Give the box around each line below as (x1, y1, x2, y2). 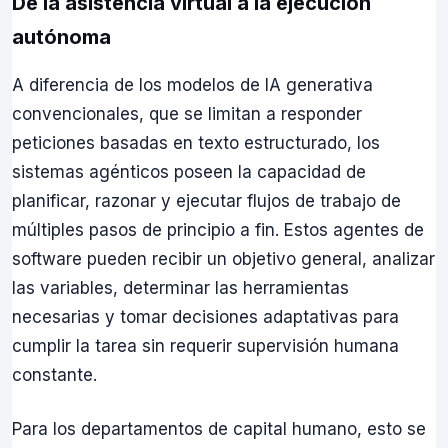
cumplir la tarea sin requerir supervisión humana (12, 335, 399, 356)
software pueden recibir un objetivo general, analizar (12, 248, 435, 269)
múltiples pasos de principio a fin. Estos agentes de (12, 219, 424, 240)
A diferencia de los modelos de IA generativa (12, 74, 373, 95)
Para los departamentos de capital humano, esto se (12, 419, 426, 440)
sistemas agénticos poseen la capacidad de (12, 161, 366, 182)
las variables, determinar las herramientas (12, 277, 349, 298)
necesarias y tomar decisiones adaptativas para (12, 306, 399, 327)
